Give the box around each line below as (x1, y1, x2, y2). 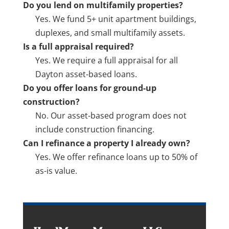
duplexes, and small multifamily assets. (35, 27, 185, 38)
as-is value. (35, 165, 77, 176)
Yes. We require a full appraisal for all (35, 55, 178, 66)
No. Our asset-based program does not (35, 110, 187, 121)
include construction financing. (35, 124, 154, 135)
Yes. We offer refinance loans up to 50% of (35, 151, 197, 163)
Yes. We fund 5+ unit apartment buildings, (35, 13, 196, 25)
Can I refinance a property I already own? (22, 138, 190, 149)
